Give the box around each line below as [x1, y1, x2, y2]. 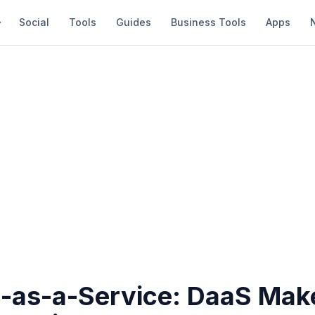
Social [19, 16, 49, 28]
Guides [116, 16, 151, 28]
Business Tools [171, 16, 246, 28]
